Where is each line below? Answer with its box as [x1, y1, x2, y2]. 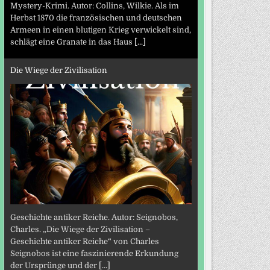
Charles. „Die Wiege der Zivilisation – [10, 225, 150, 234]
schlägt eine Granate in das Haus [10, 37, 134, 47]
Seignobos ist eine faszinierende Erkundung [10, 249, 178, 259]
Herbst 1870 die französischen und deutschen [10, 13, 182, 23]
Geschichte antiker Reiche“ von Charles [10, 237, 159, 246]
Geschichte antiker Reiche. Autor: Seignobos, [10, 213, 178, 222]
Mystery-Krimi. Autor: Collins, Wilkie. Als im [10, 1, 179, 11]
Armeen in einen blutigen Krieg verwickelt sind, [10, 25, 191, 35]
